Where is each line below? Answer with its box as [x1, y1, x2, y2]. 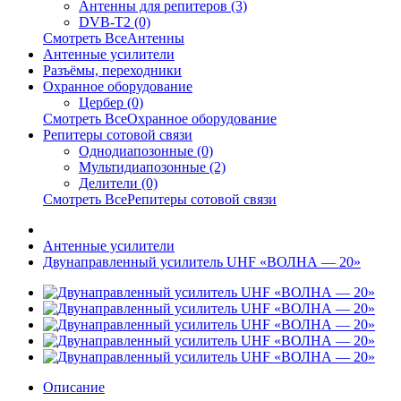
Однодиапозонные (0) [79, 143, 213, 158]
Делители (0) [79, 175, 158, 191]
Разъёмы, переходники [43, 63, 182, 78]
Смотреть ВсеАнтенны [43, 30, 184, 46]
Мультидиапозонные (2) [79, 159, 226, 175]
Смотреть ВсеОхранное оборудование [43, 111, 277, 126]
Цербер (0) [79, 95, 143, 110]
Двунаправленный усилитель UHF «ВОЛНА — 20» [43, 254, 361, 269]
